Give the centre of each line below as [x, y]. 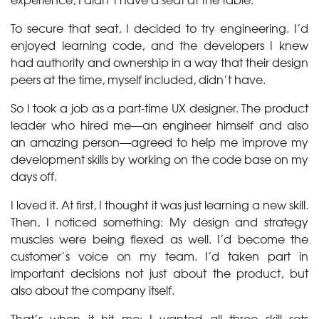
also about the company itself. [93, 290]
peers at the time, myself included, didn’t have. [138, 79]
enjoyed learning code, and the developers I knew [159, 45]
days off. [34, 176]
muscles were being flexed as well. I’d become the [159, 239]
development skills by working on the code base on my [159, 159]
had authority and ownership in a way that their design [159, 62]
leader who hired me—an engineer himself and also [159, 125]
